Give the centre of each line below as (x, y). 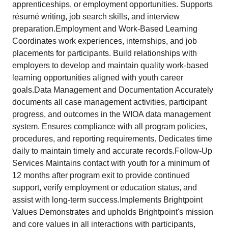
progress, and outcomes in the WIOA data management (111, 114)
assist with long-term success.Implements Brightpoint (107, 200)
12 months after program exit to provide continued (101, 175)
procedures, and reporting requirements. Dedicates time (112, 139)
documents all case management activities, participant (109, 102)
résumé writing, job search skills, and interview (96, 17)
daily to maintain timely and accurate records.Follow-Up (112, 151)
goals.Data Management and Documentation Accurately (113, 90)
